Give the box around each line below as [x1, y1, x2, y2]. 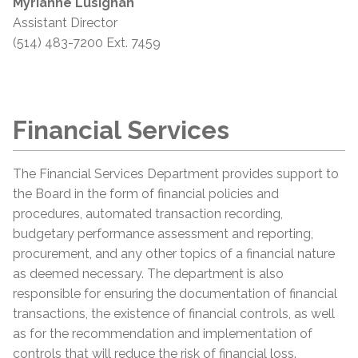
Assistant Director [13, 15, 117, 31]
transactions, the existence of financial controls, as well [13, 306, 335, 321]
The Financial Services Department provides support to [13, 166, 339, 181]
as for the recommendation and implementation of [13, 326, 312, 341]
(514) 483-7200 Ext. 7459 [13, 35, 161, 51]
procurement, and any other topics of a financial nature [13, 246, 335, 261]
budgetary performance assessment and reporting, [13, 226, 313, 241]
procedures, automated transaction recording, [13, 206, 283, 221]
